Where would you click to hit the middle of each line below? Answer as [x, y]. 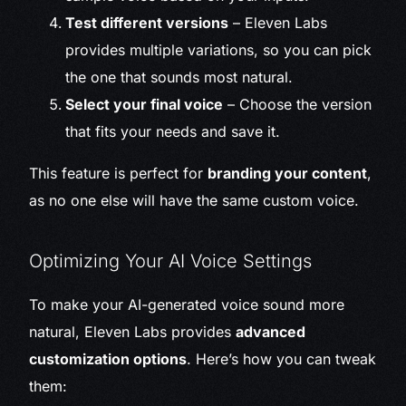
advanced [271, 332]
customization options [108, 359]
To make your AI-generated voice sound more [187, 305]
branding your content [288, 174]
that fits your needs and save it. [173, 132]
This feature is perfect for [119, 174]
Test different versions [147, 23]
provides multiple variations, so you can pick [219, 50]
